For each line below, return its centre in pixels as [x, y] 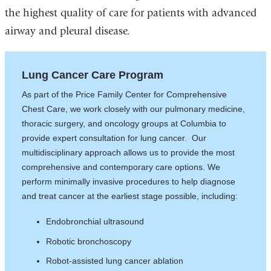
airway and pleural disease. [69, 31]
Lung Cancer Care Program [93, 75]
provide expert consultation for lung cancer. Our [114, 138]
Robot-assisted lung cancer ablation [115, 260]
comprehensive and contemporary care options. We [121, 167]
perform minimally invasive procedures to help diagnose [129, 182]
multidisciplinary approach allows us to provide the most [129, 153]
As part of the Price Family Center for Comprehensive [125, 95]
